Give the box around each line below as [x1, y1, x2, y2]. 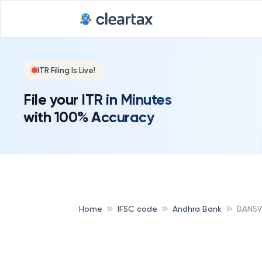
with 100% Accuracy [23, 108, 154, 126]
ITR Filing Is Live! [37, 65, 95, 75]
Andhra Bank [173, 204, 222, 213]
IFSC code [118, 204, 157, 213]
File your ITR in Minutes [23, 90, 171, 109]
